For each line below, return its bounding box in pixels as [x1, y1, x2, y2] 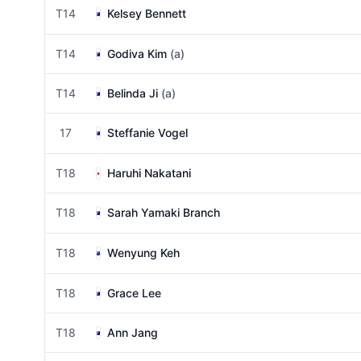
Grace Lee [107, 286, 161, 300]
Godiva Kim [107, 47, 167, 60]
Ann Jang [107, 326, 158, 339]
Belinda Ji [107, 86, 158, 100]
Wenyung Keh [107, 246, 180, 259]
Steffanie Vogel [107, 126, 188, 139]
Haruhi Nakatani [107, 166, 191, 180]
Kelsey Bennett [107, 6, 186, 20]
